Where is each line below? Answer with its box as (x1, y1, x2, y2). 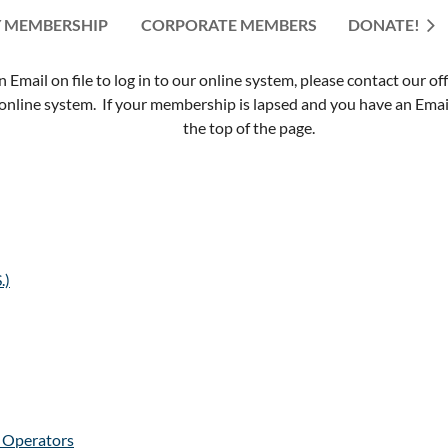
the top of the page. (183, 117, 315, 137)
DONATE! (348, 14, 420, 34)
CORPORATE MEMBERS (141, 14, 317, 34)
